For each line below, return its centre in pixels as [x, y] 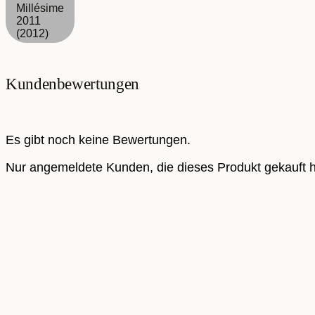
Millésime [40, 8]
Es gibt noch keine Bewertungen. [98, 140]
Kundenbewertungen [72, 84]
